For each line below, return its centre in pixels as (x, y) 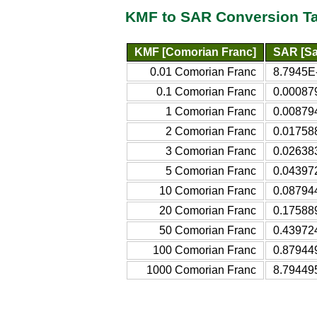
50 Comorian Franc (208, 230)
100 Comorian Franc (204, 250)
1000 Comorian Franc (201, 270)
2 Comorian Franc (211, 131)
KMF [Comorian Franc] (195, 52)
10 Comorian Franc (208, 190)
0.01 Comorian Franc (203, 71)
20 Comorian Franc (208, 210)
